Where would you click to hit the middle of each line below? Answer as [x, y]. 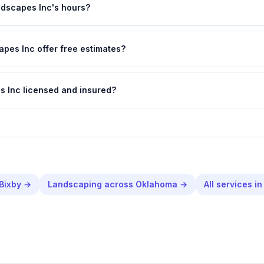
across [119, 184]
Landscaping [75, 184]
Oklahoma [156, 184]
